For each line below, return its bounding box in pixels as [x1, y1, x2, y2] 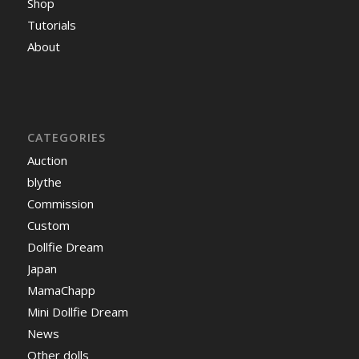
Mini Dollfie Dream [26, 304, 128, 321]
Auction [26, 152, 67, 169]
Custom [26, 217, 70, 234]
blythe [26, 174, 62, 191]
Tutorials [26, 16, 76, 33]
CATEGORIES [26, 130, 106, 146]
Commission [26, 196, 94, 212]
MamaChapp [26, 282, 95, 299]
